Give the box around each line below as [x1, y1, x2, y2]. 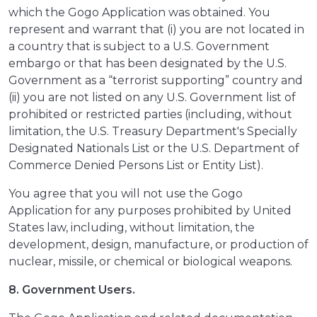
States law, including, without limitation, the [8, 221, 255, 235]
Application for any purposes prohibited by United [8, 204, 292, 218]
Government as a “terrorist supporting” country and [8, 74, 303, 88]
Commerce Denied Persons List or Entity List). [8, 158, 266, 173]
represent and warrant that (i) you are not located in [8, 23, 304, 37]
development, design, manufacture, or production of [8, 238, 309, 252]
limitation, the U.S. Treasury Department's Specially [8, 125, 297, 139]
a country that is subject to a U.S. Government [8, 40, 270, 54]
